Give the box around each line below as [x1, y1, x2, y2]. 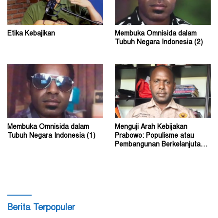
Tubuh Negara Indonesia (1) [7, 132, 95, 140]
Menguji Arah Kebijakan [115, 124, 187, 131]
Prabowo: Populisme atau [115, 132, 194, 140]
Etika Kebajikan [7, 30, 55, 37]
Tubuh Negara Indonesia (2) [115, 39, 203, 46]
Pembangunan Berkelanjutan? [115, 141, 208, 148]
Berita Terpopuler [7, 203, 75, 213]
